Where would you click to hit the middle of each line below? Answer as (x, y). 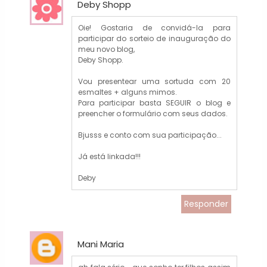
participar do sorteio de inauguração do (154, 39)
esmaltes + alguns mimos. (127, 92)
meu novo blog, (106, 49)
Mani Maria (100, 244)
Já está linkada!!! (109, 157)
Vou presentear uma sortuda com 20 (154, 82)
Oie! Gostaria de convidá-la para (154, 28)
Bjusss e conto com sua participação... (150, 135)
